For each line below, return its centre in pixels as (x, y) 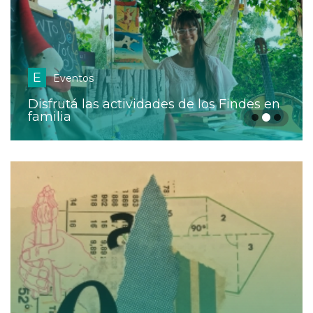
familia (50, 117)
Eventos (73, 79)
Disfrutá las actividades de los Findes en (154, 104)
